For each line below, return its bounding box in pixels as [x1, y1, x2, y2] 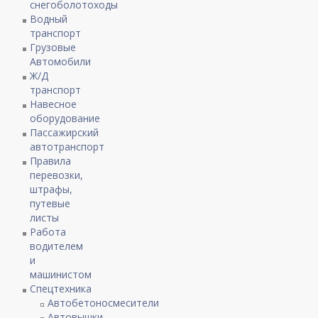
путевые [30, 197, 71, 211]
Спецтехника [30, 282, 92, 296]
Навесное [30, 97, 77, 111]
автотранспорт [30, 140, 105, 154]
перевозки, [30, 168, 84, 182]
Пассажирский [30, 126, 99, 140]
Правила [30, 154, 72, 168]
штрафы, [30, 182, 73, 197]
